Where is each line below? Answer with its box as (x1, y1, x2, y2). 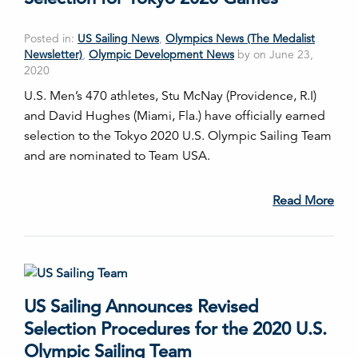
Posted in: (24, 31, 78, 46)
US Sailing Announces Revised (24, 295, 258, 317)
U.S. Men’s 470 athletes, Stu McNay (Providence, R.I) (24, 88, 316, 105)
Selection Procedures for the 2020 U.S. (24, 317, 327, 340)
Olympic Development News (89, 47, 234, 62)
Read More (272, 193, 334, 209)
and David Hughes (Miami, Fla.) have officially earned (24, 108, 325, 125)
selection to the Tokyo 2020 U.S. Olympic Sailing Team (24, 128, 332, 145)
